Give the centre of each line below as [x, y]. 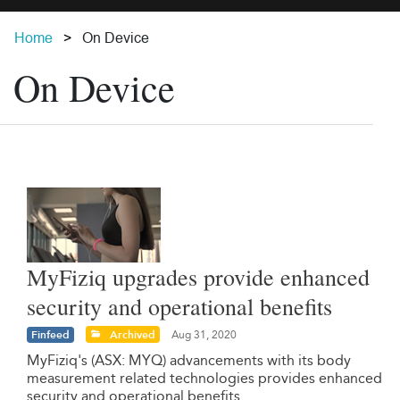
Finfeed [50, 334]
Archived [131, 334]
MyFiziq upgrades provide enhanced [198, 277]
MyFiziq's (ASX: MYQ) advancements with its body [189, 360]
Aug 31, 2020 [203, 334]
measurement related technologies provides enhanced [204, 378]
